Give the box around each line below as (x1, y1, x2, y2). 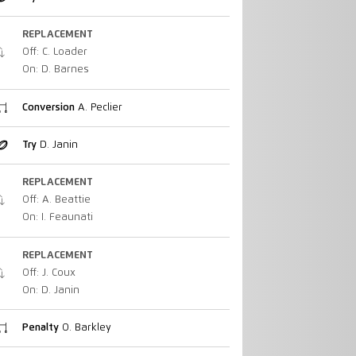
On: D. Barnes (21, 64, 89, 75)
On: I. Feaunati (21, 212, 93, 223)
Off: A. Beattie (21, 195, 91, 206)
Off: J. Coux (21, 267, 75, 278)
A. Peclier (74, 102, 122, 113)
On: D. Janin (21, 284, 79, 296)
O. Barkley (58, 322, 111, 333)
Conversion (21, 102, 75, 113)
